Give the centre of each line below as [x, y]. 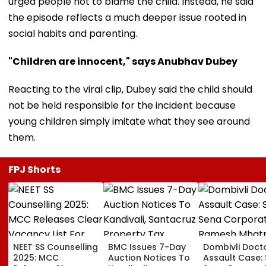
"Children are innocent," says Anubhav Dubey [123, 61]
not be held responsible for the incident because [122, 105]
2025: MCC [36, 257]
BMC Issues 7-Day [147, 247]
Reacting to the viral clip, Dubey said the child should [130, 89]
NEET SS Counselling [56, 247]
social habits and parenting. [73, 33]
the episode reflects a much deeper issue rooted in [127, 17]
